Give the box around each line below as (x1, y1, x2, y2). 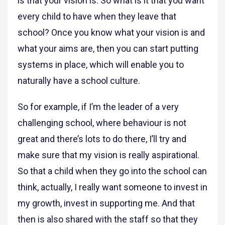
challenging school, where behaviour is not (18, 118, 186, 129)
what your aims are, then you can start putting (18, 43, 198, 54)
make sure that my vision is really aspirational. (18, 150, 199, 161)
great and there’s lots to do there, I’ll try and (18, 134, 186, 145)
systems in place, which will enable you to (18, 59, 184, 70)
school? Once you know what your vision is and (18, 27, 205, 38)
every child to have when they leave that (18, 11, 176, 22)
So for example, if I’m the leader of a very (18, 101, 179, 113)
